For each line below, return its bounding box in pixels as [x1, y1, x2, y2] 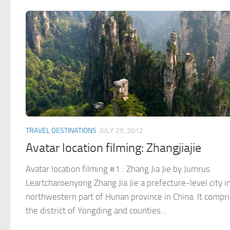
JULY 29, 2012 [100, 126, 143, 136]
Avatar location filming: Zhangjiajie [26, 141, 201, 156]
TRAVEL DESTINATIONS [26, 126, 97, 136]
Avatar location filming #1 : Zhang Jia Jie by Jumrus [26, 164, 210, 175]
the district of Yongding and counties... [26, 205, 167, 216]
